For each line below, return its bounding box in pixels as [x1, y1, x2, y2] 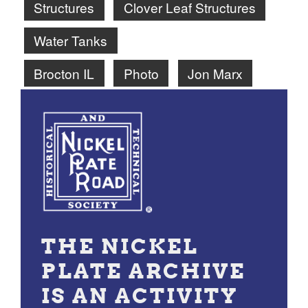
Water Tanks [34, 31, 108, 50]
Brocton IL [34, 64, 95, 83]
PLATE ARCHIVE [41, 258, 245, 285]
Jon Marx [187, 64, 243, 83]
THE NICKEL [41, 233, 199, 260]
